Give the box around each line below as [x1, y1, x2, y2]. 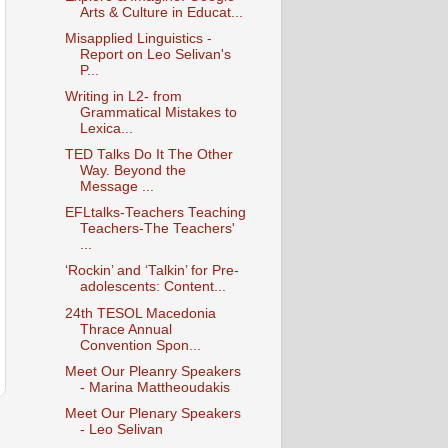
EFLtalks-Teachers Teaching [64, 205, 246, 221]
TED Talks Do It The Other [64, 147, 233, 163]
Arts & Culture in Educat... [79, 4, 243, 20]
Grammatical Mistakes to [79, 105, 237, 120]
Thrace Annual [79, 321, 172, 337]
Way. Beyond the [79, 163, 186, 179]
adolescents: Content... [79, 279, 226, 295]
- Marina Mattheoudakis [79, 379, 230, 395]
